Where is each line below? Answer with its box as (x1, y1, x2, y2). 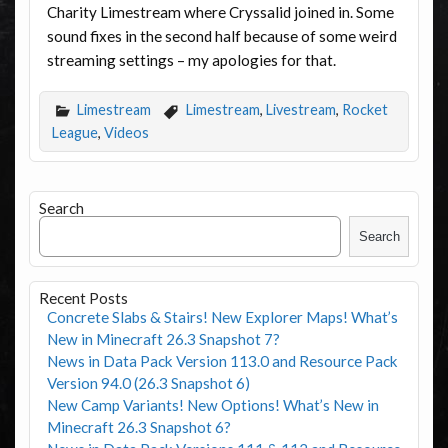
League (51, 124, 98, 142)
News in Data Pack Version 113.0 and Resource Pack (46, 351, 398, 370)
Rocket (341, 101, 388, 118)
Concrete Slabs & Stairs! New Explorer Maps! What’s (46, 307, 398, 326)
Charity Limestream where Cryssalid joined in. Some (46, 2, 394, 21)
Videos (103, 124, 149, 142)
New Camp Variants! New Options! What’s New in (46, 395, 379, 414)
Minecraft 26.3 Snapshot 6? (46, 417, 231, 436)
